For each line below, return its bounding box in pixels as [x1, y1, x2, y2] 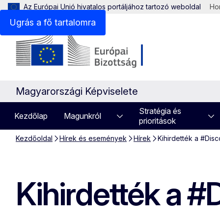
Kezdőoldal [16, 134, 53, 142]
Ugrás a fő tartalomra [10, 17, 96, 27]
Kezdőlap [14, 111, 48, 121]
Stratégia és [139, 106, 181, 116]
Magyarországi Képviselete [16, 85, 138, 97]
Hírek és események [59, 134, 127, 142]
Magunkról [64, 111, 101, 121]
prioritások [139, 116, 176, 126]
